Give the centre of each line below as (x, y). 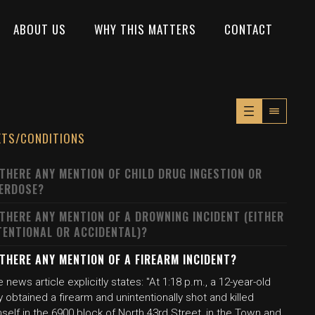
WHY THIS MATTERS (145, 29)
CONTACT (249, 29)
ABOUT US (40, 29)
